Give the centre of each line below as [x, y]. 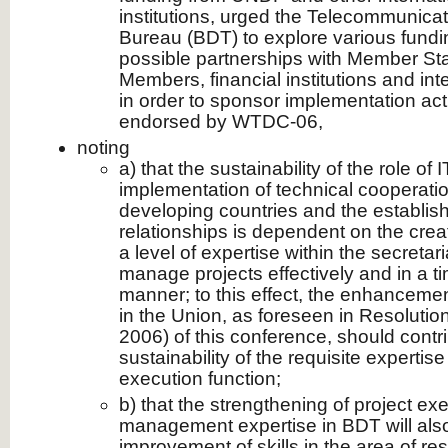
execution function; [200, 378]
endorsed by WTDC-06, [221, 121]
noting [103, 147]
